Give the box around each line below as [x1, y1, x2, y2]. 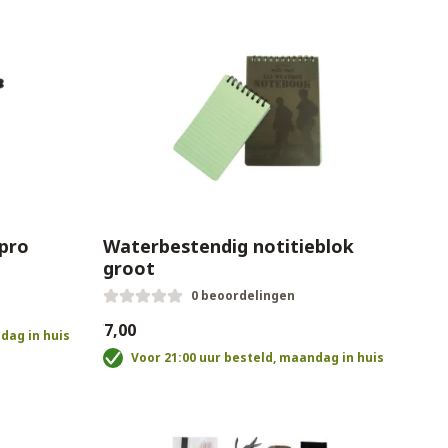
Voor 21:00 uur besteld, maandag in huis [130, 349, 384, 366]
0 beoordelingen [190, 287, 295, 304]
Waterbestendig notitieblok [102, 234, 354, 258]
